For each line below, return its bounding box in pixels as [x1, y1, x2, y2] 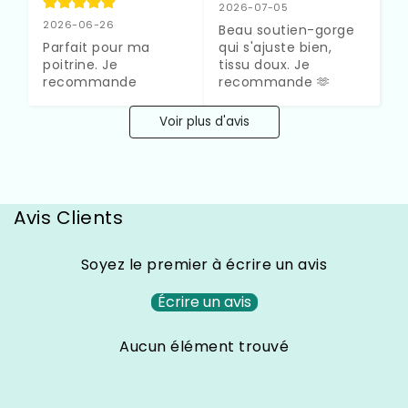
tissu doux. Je [219, 55, 310, 74]
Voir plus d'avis [158, 112, 250, 130]
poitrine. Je [43, 55, 117, 74]
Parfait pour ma [43, 37, 150, 56]
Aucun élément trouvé [119, 335, 289, 357]
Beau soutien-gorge [219, 20, 354, 39]
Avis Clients [14, 204, 123, 230]
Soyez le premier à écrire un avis [80, 253, 328, 275]
